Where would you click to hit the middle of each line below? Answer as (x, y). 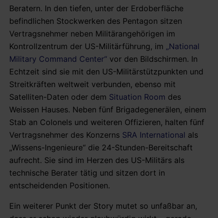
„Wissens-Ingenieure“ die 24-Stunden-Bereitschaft (101, 147)
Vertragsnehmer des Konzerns (66, 135)
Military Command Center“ (58, 59)
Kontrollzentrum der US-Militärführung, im (88, 46)
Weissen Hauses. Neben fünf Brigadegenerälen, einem (108, 109)
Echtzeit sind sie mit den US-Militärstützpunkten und (106, 71)
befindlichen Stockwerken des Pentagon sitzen (96, 21)
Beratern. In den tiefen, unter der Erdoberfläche (96, 8)
